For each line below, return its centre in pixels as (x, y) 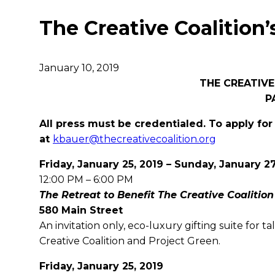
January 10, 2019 (79, 68)
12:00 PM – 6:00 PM (86, 180)
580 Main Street (81, 210)
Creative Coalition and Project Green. (130, 241)
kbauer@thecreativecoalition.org (134, 139)
